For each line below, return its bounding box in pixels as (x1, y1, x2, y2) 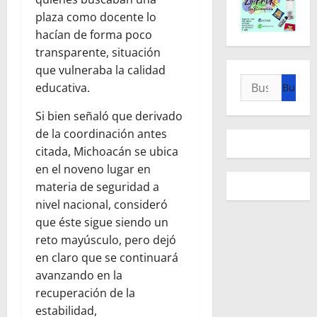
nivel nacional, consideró (35, 197, 168, 213)
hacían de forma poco (35, 27, 152, 43)
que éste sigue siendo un (35, 214, 168, 231)
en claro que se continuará (35, 250, 178, 266)
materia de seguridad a (35, 179, 159, 195)
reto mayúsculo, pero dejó (35, 232, 176, 248)
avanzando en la (35, 267, 122, 284)
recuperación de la (35, 285, 135, 301)
